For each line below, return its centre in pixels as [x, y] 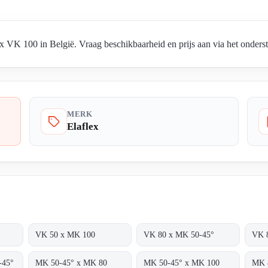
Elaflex [83, 127]
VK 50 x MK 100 [66, 234]
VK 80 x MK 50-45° [179, 234]
